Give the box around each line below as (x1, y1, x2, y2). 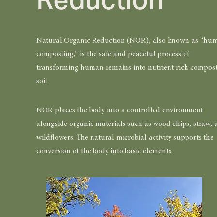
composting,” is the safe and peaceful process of (36, 50, 189, 58)
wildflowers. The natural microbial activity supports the (36, 134, 214, 141)
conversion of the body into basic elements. (36, 147, 175, 155)
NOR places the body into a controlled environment (36, 107, 203, 114)
